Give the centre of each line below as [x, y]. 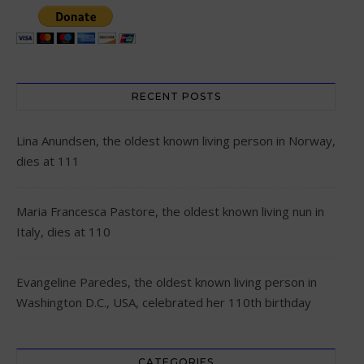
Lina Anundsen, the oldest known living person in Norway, [176, 140]
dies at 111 [48, 160]
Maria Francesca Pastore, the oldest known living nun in [170, 211]
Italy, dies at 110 [63, 231]
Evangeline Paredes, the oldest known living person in [167, 282]
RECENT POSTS [176, 96]
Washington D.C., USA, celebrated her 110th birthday [164, 302]
